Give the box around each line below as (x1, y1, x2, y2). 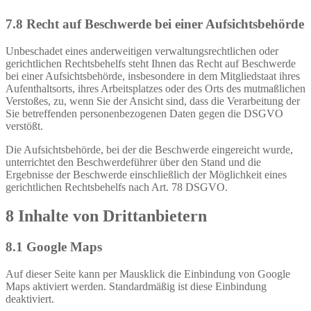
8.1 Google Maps (6, 239, 102, 255)
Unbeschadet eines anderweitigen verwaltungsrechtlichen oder (6, 44, 278, 57)
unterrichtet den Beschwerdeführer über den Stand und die (6, 155, 261, 168)
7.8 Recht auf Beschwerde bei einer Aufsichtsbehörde (6, 16, 304, 31)
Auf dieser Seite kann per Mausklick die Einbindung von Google (6, 268, 290, 280)
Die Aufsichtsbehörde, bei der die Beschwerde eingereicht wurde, (6, 143, 293, 155)
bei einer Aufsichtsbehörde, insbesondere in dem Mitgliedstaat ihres (6, 69, 300, 82)
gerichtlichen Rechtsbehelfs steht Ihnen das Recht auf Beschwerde (6, 57, 296, 69)
